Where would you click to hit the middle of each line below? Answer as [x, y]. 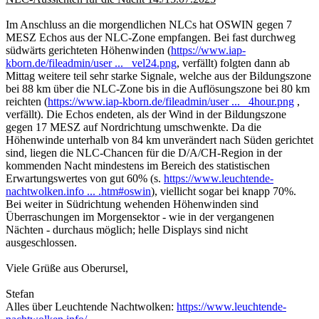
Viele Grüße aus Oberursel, [67, 268]
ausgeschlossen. [41, 242]
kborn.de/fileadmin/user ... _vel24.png [91, 63]
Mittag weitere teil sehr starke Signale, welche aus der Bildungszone [158, 75]
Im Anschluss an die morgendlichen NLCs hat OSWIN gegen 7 [149, 24]
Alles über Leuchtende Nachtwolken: [91, 306]
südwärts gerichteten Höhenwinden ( [88, 50]
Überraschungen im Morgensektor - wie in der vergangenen [140, 216]
